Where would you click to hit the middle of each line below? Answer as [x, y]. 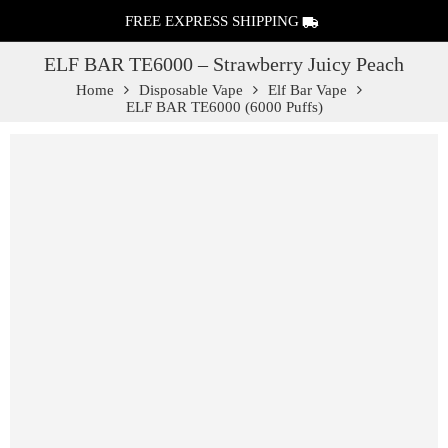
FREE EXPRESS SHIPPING [212, 21]
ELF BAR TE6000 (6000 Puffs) [224, 107]
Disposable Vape [191, 90]
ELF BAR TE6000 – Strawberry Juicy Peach [224, 64]
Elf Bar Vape [307, 90]
